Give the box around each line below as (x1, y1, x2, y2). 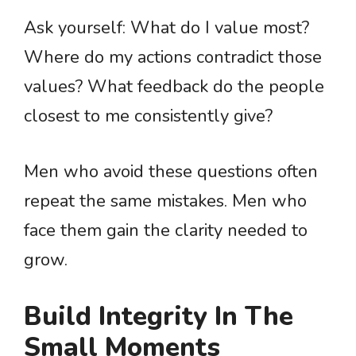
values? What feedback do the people (24, 75, 324, 99)
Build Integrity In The (24, 299, 293, 335)
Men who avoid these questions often (24, 160, 318, 184)
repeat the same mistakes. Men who (24, 189, 307, 213)
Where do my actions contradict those (24, 45, 322, 69)
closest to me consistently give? (24, 104, 273, 128)
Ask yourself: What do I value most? (24, 16, 309, 40)
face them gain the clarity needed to (24, 219, 308, 242)
